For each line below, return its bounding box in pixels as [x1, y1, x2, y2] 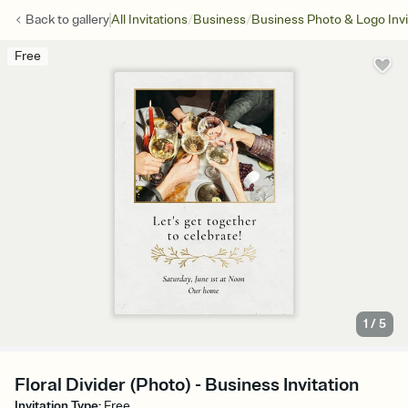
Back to [25, 12, 72, 27]
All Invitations [111, 12, 188, 27]
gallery [72, 12, 109, 27]
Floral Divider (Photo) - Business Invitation [15, 373, 359, 397]
